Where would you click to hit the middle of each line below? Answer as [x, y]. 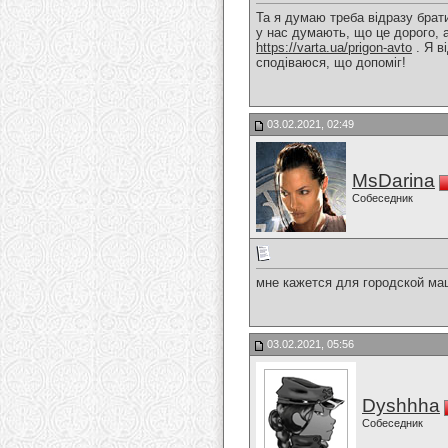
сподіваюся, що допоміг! [331, 63]
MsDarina [393, 180]
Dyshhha [401, 405]
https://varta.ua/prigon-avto [334, 48]
